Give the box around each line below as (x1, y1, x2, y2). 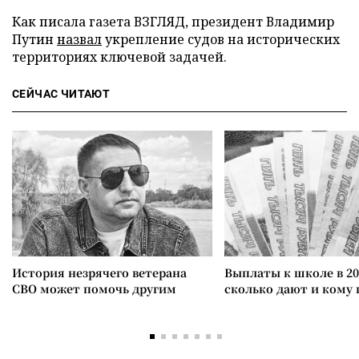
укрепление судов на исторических (102, 30, 340, 48)
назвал (57, 30, 102, 48)
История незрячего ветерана (12, 264, 187, 280)
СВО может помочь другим (12, 280, 176, 296)
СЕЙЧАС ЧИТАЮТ (12, 87, 111, 100)
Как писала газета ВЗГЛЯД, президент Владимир (12, 13, 334, 30)
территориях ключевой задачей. (12, 48, 227, 66)
